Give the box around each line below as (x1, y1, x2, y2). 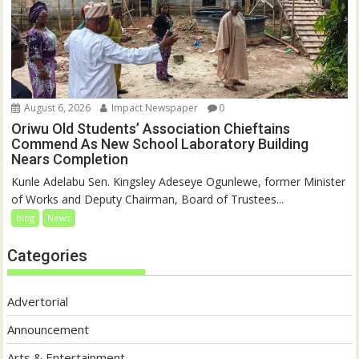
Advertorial (7, 292, 69, 309)
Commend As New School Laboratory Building (11, 135, 309, 152)
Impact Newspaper (109, 100, 199, 115)
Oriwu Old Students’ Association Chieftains (11, 119, 291, 137)
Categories (7, 245, 88, 265)
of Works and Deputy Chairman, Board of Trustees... (11, 191, 284, 207)
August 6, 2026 (22, 100, 91, 115)
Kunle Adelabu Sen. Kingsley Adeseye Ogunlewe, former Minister (11, 173, 346, 189)
